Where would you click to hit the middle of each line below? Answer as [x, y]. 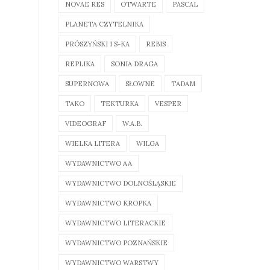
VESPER [168, 103]
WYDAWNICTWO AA [99, 163]
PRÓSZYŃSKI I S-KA [97, 44]
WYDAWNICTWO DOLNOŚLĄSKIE [121, 183]
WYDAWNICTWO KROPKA [108, 203]
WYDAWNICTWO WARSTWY [112, 262]
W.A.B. [132, 123]
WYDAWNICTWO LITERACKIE [115, 223]
